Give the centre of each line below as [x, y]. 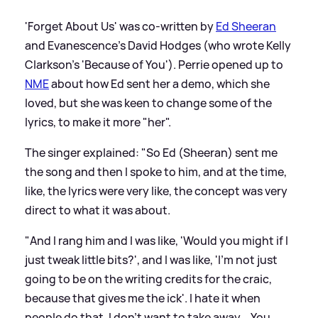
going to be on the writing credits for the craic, [148, 279]
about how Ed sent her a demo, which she [159, 83]
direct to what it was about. [98, 210]
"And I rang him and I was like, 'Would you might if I [157, 240]
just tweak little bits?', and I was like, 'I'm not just [151, 259]
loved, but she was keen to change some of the [148, 103]
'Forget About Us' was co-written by [120, 26]
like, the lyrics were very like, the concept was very [156, 191]
